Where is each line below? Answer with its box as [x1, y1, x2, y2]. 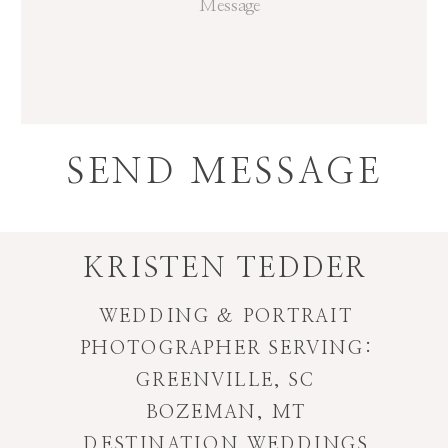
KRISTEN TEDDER [83, 254, 369, 283]
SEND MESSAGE [65, 154, 383, 190]
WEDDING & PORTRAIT [99, 307, 354, 326]
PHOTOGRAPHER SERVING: [79, 339, 373, 358]
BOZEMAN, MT [146, 404, 307, 423]
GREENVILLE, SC [136, 371, 316, 391]
